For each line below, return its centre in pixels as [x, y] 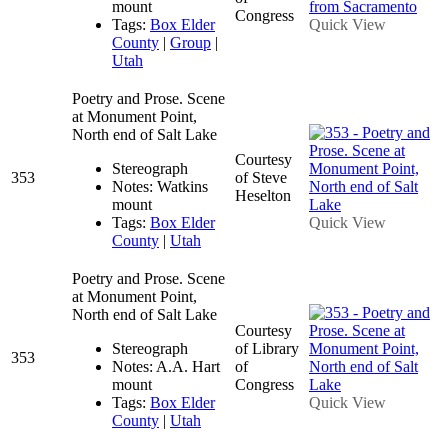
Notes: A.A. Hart [166, 366]
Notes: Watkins [160, 186]
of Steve [261, 177]
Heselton [263, 195]
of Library [267, 348]
